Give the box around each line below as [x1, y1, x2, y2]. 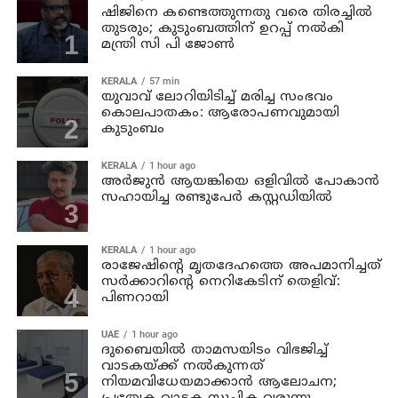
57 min [148, 75, 179, 87]
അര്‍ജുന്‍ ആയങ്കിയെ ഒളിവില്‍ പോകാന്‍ [100, 172, 380, 190]
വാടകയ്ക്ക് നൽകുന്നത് [100, 357, 264, 375]
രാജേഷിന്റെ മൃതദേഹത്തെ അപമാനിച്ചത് [100, 257, 382, 275]
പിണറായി [100, 289, 170, 306]
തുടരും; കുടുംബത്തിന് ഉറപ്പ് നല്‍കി [100, 20, 345, 37]
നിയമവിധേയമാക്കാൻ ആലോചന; [100, 373, 338, 391]
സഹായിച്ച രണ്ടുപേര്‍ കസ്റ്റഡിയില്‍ [100, 188, 333, 206]
